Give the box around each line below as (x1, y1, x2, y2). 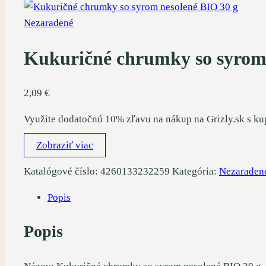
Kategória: (172, 166, 219, 178)
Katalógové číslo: (24, 166, 100, 178)
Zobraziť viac (36, 140, 93, 151)
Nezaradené (24, 17, 74, 29)
